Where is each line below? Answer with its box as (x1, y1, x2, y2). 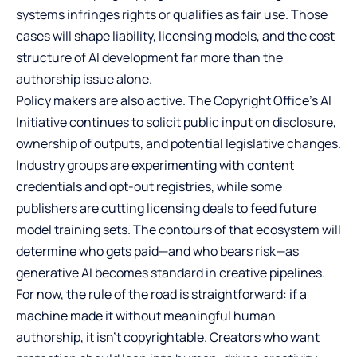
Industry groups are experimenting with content (16, 156, 294, 175)
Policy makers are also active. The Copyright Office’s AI (16, 92, 331, 110)
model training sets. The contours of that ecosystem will (16, 221, 341, 239)
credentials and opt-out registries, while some (16, 178, 282, 196)
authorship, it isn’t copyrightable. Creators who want (16, 328, 320, 347)
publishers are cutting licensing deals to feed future (16, 199, 316, 218)
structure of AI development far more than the (16, 49, 283, 67)
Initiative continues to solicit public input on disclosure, (16, 113, 336, 131)
